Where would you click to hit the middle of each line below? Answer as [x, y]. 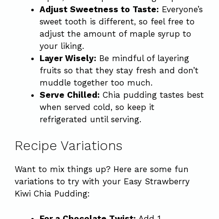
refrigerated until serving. [90, 119]
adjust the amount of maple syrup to [115, 33]
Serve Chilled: [70, 95]
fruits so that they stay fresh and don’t [119, 70]
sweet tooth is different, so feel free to [117, 21]
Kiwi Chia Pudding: [52, 194]
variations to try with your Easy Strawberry [102, 181]
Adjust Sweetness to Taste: [99, 9]
